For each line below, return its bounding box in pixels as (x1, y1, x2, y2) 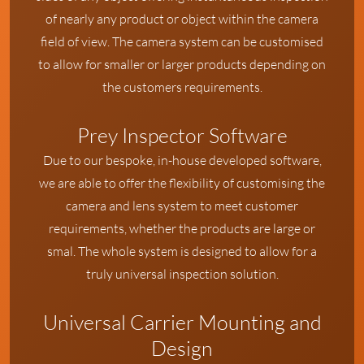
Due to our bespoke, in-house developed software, (42, 151, 322, 168)
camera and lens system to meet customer (66, 197, 298, 214)
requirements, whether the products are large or (49, 219, 315, 236)
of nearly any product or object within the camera (45, 10, 318, 27)
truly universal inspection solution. (85, 265, 279, 282)
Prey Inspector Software (76, 122, 288, 148)
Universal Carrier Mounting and (42, 309, 322, 335)
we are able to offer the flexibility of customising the (39, 174, 325, 191)
